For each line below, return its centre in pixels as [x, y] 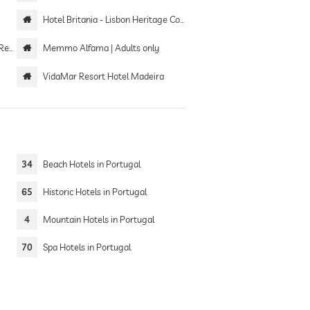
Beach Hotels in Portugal [91, 164]
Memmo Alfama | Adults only [101, 48]
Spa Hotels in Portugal [86, 247]
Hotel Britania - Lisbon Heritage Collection [111, 19]
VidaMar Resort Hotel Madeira [103, 76]
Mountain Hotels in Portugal [98, 219]
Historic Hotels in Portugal [94, 192]
